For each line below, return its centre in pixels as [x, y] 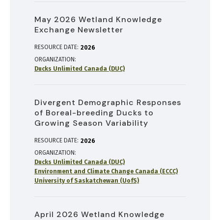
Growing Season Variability [91, 123]
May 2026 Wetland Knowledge [98, 20]
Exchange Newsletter [79, 30]
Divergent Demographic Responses [108, 103]
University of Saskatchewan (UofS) [87, 181]
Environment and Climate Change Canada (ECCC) [106, 172]
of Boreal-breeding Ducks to [94, 113]
